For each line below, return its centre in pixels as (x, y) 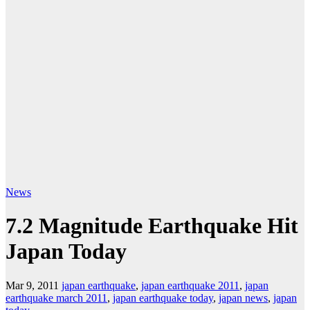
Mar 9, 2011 (32, 285)
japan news (243, 298)
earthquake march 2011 (56, 298)
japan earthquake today (163, 298)
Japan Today (66, 252)
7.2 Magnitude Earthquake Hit (152, 226)
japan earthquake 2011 (190, 285)
